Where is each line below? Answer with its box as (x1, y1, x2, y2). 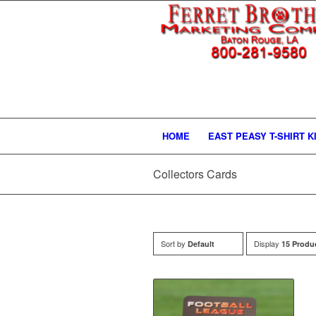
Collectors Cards (153, 166, 237, 182)
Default (188, 238, 214, 249)
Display (254, 238, 281, 249)
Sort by (161, 238, 188, 249)
